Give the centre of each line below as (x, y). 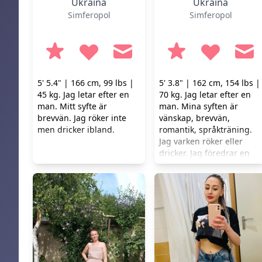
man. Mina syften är (199, 106)
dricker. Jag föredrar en (204, 153)
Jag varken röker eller (201, 141)
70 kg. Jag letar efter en (205, 94)
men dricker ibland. (76, 130)
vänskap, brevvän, (194, 118)
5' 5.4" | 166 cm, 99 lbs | (86, 83)
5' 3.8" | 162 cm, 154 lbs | (210, 83)
